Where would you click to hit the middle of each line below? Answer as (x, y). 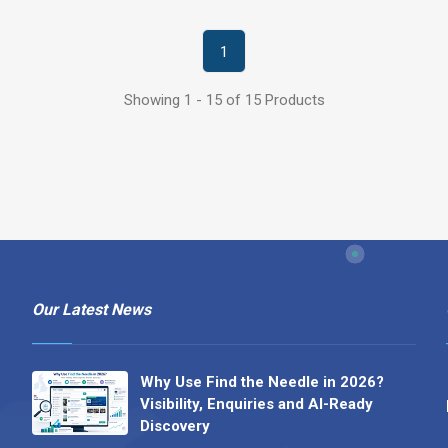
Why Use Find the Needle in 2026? (261, 382)
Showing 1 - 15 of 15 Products (224, 100)
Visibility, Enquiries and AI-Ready (256, 404)
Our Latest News (91, 310)
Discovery (174, 426)
